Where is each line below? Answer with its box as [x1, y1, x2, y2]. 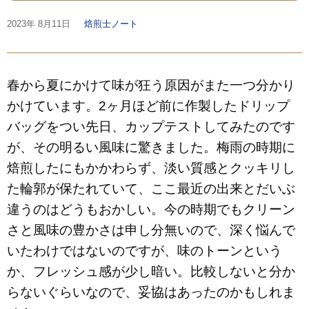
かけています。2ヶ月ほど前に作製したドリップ [7, 99, 290, 113]
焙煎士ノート [84, 19, 139, 29]
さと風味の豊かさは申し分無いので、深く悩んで [7, 223, 295, 237]
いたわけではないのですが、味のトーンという [7, 243, 282, 258]
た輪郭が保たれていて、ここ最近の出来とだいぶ [7, 181, 295, 196]
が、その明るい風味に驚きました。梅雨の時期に [7, 140, 295, 154]
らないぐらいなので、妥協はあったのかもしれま [7, 285, 295, 299]
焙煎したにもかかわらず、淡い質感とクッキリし [7, 161, 295, 175]
